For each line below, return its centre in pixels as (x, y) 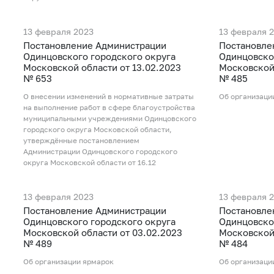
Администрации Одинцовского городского (100, 152)
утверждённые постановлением (81, 141)
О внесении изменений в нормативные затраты (109, 97)
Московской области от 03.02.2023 (103, 232)
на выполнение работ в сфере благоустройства (109, 108)
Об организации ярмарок (68, 261)
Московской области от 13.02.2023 (102, 68)
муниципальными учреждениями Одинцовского (110, 119)
